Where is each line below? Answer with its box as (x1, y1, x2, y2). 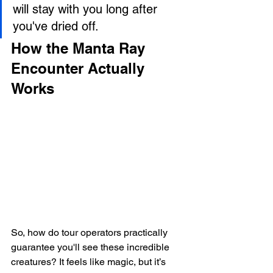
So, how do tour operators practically (11, 226, 170, 238)
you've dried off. (13, 18, 99, 34)
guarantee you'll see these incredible (11, 241, 172, 253)
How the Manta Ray (11, 39, 149, 57)
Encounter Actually (11, 59, 149, 77)
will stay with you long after (13, 1, 161, 16)
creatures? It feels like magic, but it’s (11, 255, 168, 268)
